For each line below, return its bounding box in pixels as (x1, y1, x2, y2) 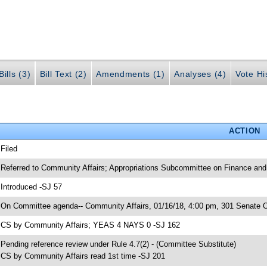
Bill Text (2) (39, 69, 87, 79)
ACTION (228, 126, 260, 135)
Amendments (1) (96, 69, 165, 79)
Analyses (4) (174, 69, 226, 79)
